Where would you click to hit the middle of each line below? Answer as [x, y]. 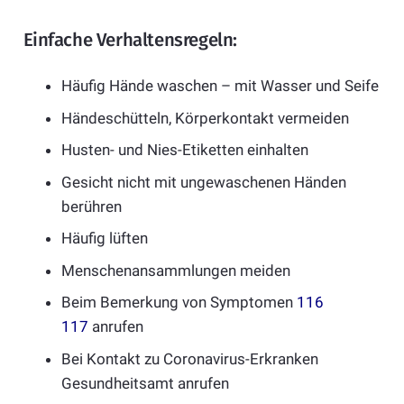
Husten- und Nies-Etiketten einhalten [185, 150]
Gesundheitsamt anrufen [145, 383]
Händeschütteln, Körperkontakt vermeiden [205, 118]
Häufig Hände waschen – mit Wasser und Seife [220, 86]
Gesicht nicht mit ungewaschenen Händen [204, 182]
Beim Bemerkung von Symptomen [179, 303]
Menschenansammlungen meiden [176, 270]
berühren [92, 206]
